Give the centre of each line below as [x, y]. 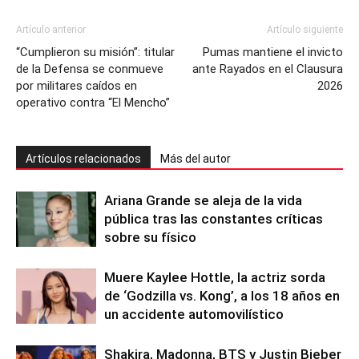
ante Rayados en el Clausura [268, 69]
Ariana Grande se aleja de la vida [203, 200]
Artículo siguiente [305, 29]
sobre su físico [150, 237]
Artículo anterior [51, 29]
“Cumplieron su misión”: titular [95, 52]
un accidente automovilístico [194, 314]
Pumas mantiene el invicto [273, 52]
